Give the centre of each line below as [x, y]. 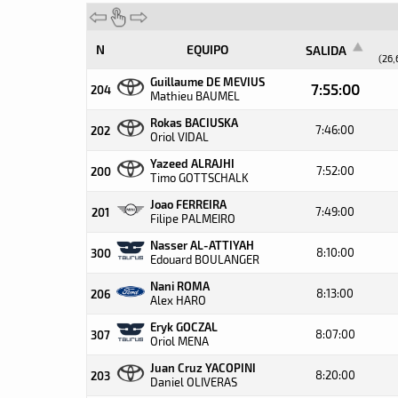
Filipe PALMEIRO [193, 219]
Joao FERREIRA [188, 204]
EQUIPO [207, 49]
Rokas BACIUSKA [194, 122]
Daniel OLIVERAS [194, 382]
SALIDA [327, 50]
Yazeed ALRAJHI [192, 163]
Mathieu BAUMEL [195, 96]
